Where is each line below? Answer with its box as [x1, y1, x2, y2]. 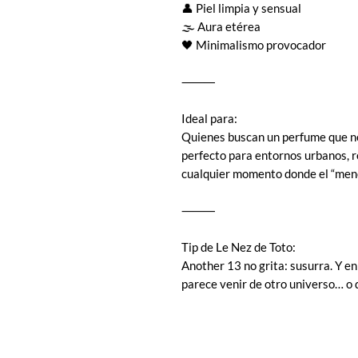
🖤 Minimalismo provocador [181, 38, 326, 53]
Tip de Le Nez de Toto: [181, 240, 296, 255]
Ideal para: [181, 111, 237, 126]
